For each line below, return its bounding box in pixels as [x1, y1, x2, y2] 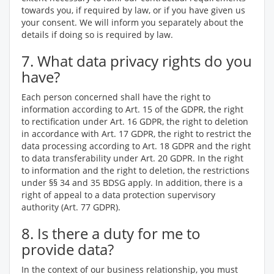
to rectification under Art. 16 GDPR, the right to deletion [21, 116, 248, 127]
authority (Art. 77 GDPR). [21, 201, 120, 213]
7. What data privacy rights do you [21, 51, 252, 71]
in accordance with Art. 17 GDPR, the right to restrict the [21, 128, 251, 139]
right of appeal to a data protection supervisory [21, 189, 215, 201]
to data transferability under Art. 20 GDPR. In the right [21, 152, 243, 164]
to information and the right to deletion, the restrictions [21, 165, 250, 176]
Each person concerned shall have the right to [21, 91, 210, 103]
